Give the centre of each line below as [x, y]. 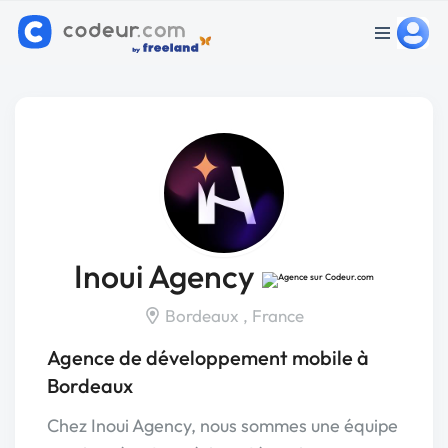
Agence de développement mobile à [208, 357]
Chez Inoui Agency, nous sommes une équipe [222, 425]
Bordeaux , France [232, 315]
